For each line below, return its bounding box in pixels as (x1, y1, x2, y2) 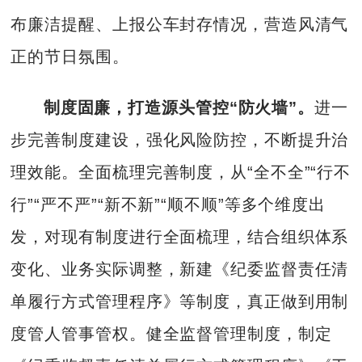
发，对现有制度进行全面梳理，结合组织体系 (11, 227, 349, 246)
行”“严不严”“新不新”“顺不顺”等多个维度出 (11, 195, 326, 213)
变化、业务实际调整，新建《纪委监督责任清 (11, 259, 349, 278)
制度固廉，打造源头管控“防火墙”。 (43, 98, 314, 116)
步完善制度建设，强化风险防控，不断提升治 (11, 130, 349, 149)
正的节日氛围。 (11, 48, 129, 66)
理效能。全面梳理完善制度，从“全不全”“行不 (11, 162, 351, 181)
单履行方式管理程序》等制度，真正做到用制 (11, 292, 349, 310)
